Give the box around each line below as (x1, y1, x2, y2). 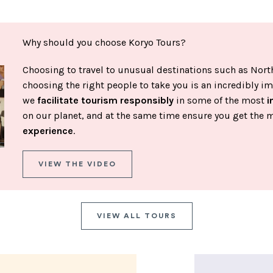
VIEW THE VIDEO (38, 160, 117, 168)
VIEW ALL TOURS (96, 212, 177, 220)
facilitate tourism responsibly (37, 94, 174, 107)
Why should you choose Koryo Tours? (23, 37, 186, 49)
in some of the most (174, 94, 268, 107)
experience (23, 125, 74, 137)
